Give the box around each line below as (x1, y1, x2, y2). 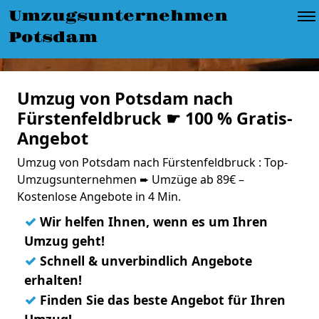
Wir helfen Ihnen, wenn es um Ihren (36, 213, 268, 230)
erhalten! (24, 271, 82, 288)
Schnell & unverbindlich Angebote (36, 252, 252, 269)
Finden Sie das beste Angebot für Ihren (36, 291, 286, 308)
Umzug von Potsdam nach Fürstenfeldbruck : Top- (17, 155, 288, 170)
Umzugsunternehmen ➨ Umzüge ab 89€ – (17, 172, 244, 187)
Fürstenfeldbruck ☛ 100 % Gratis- (17, 107, 293, 130)
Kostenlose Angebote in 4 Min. (17, 189, 181, 204)
